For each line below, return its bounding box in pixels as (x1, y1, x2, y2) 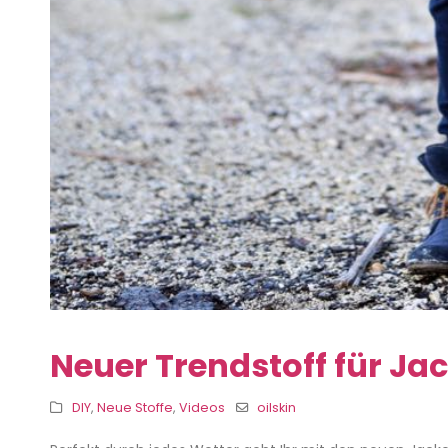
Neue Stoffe (96, 399, 173, 417)
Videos (178, 399, 225, 417)
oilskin (257, 399, 297, 417)
